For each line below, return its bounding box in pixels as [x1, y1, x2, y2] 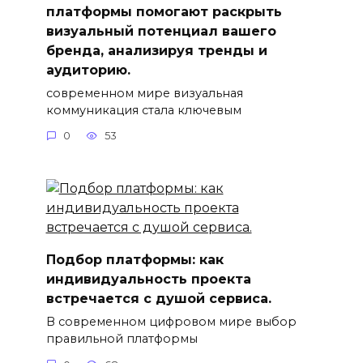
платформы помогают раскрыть [45, 3, 282, 19]
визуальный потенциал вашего [45, 23, 276, 39]
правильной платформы [45, 331, 198, 347]
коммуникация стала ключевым [45, 102, 241, 117]
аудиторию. [45, 62, 130, 78]
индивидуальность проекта [45, 271, 251, 287]
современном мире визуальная [45, 85, 243, 100]
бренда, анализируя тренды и [45, 42, 267, 58]
